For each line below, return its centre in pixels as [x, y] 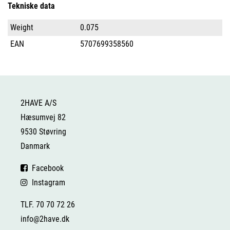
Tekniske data [31, 6]
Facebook [46, 168]
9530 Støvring [43, 132]
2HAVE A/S [39, 103]
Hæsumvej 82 [43, 117]
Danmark [35, 146]
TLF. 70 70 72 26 [48, 205]
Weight [22, 27]
